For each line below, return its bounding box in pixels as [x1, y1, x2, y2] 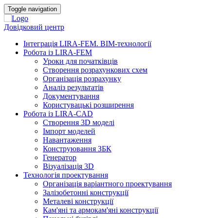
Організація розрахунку [43, 74, 121, 83]
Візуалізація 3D [43, 162, 94, 170]
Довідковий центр [4, 23, 64, 31]
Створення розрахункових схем [43, 66, 147, 74]
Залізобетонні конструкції [43, 188, 128, 197]
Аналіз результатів [43, 83, 104, 91]
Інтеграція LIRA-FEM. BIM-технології [23, 39, 151, 48]
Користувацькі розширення [43, 101, 134, 109]
